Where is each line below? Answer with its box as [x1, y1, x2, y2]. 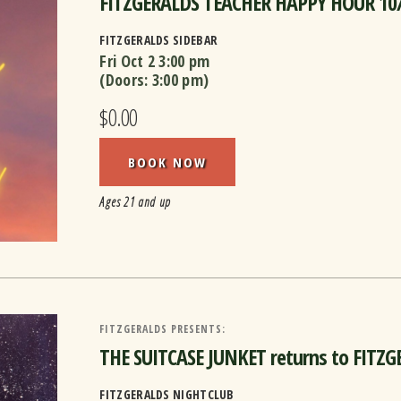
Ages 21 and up [99, 193, 171, 211]
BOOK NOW [128, 153, 208, 172]
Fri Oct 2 [99, 50, 156, 73]
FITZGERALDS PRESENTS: [99, 320, 226, 337]
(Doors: [99, 69, 152, 91]
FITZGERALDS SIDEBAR [99, 31, 218, 49]
